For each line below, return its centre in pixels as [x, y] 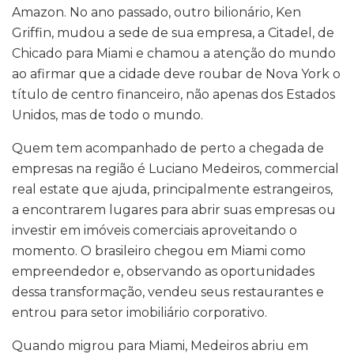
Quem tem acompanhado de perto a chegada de [168, 148]
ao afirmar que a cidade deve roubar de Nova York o [176, 73]
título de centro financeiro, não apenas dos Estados [173, 94]
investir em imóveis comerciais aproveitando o [154, 230]
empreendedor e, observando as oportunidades [163, 271]
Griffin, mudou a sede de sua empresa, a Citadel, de [173, 32]
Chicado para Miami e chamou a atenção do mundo [174, 53]
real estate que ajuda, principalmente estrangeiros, [172, 189]
